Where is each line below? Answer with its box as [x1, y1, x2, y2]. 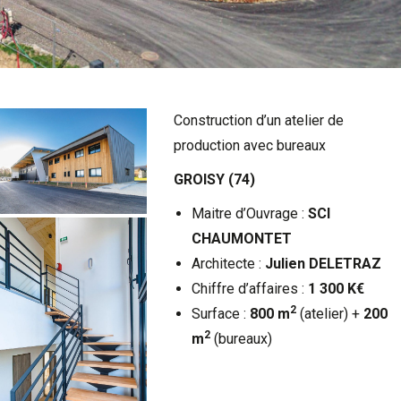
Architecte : [191, 255, 265, 273]
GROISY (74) [173, 171, 255, 189]
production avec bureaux [173, 137, 326, 155]
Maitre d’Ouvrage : [191, 205, 308, 223]
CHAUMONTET [191, 230, 292, 248]
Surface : [191, 305, 250, 323]
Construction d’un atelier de [173, 112, 344, 130]
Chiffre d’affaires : [191, 280, 308, 298]
